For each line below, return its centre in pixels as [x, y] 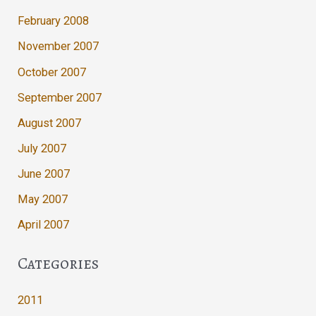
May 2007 [43, 199]
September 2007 [60, 97]
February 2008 [54, 21]
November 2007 [59, 47]
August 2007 [50, 123]
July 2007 [42, 148]
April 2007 [44, 225]
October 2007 [52, 72]
